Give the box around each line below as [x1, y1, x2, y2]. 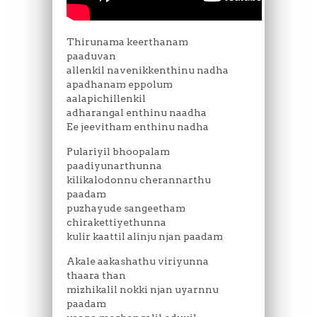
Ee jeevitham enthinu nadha [67, 120, 209, 132]
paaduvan [67, 50, 116, 62]
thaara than [67, 269, 126, 281]
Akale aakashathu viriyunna [67, 255, 209, 267]
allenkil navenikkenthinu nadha [67, 64, 229, 76]
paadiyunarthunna [67, 159, 162, 171]
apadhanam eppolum [67, 78, 173, 90]
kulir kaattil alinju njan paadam [67, 230, 223, 242]
